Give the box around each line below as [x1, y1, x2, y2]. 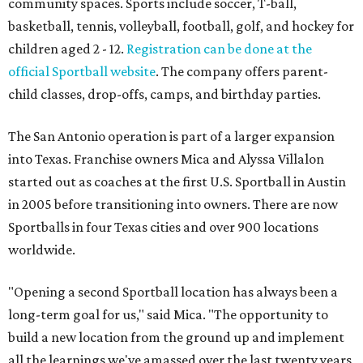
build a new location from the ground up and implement [8, 329, 344, 346]
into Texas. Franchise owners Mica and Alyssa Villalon [8, 151, 324, 168]
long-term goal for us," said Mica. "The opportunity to [8, 306, 328, 323]
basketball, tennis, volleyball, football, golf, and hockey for [8, 18, 354, 35]
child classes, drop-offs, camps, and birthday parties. [8, 86, 321, 103]
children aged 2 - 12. [8, 41, 126, 58]
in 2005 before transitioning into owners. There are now [8, 196, 338, 213]
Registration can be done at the [126, 41, 312, 58]
